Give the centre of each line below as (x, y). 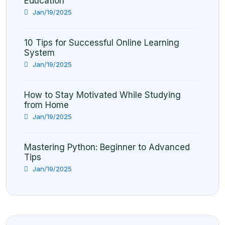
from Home (46, 105)
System (39, 53)
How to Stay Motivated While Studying (102, 95)
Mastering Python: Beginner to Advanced (107, 147)
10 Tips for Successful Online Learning (102, 43)
